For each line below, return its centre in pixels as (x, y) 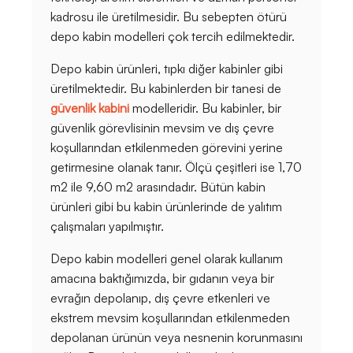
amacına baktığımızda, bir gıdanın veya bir (162, 279)
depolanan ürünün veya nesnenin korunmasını (176, 338)
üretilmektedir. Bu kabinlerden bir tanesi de (166, 89)
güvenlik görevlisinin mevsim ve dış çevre (162, 128)
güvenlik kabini (90, 108)
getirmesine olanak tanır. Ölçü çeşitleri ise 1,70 (176, 167)
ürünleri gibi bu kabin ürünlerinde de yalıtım (166, 207)
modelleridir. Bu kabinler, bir (205, 108)
